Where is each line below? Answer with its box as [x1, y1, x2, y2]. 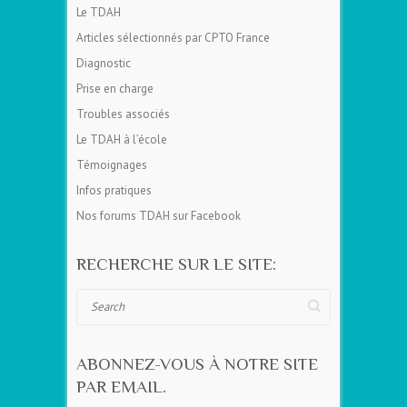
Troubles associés [76, 105, 170, 122]
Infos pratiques [76, 182, 152, 198]
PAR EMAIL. [76, 376, 166, 396]
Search [76, 289, 111, 305]
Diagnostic [76, 55, 131, 71]
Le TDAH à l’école [76, 131, 167, 147]
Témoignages [76, 156, 147, 173]
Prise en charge [76, 80, 154, 96]
